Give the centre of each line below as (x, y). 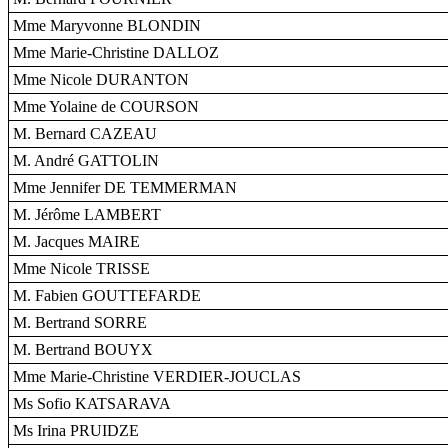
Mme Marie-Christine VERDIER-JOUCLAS (157, 376)
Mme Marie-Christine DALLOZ (116, 52)
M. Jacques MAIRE (76, 241)
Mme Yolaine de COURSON (106, 106)
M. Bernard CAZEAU (85, 133)
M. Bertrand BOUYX (83, 349)
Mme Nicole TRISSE (81, 268)
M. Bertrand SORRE (80, 322)
